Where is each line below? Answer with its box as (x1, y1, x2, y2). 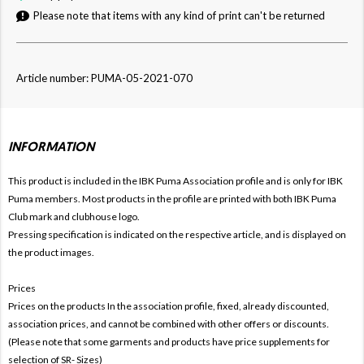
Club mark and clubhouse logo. (8, 210, 140, 223)
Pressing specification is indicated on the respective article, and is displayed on (8, 227, 346, 240)
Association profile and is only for (183, 174, 327, 187)
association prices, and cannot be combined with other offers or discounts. (8, 317, 329, 330)
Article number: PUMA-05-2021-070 (16, 71, 193, 84)
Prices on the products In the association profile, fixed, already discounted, (8, 299, 329, 312)
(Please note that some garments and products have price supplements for (8, 335, 330, 348)
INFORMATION (8, 141, 95, 154)
